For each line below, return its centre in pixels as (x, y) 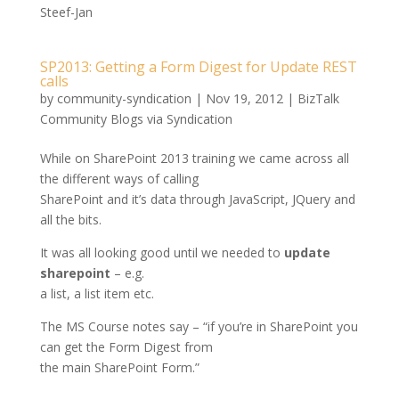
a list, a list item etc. (97, 293)
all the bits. (70, 220)
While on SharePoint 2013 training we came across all (194, 158)
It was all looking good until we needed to (162, 252)
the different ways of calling (119, 179)
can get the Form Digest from (126, 347)
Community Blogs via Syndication (136, 119)
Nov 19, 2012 (244, 98)
